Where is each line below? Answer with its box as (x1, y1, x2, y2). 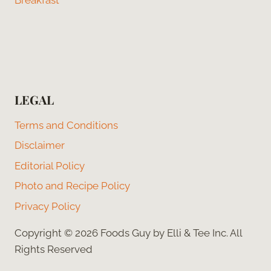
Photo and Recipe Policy (15, 180, 130, 192)
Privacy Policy (15, 200, 80, 212)
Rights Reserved (15, 243, 93, 256)
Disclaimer (15, 139, 65, 152)
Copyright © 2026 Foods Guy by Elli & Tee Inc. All (15, 227, 242, 240)
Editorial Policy (15, 159, 85, 172)
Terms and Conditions (15, 119, 118, 132)
